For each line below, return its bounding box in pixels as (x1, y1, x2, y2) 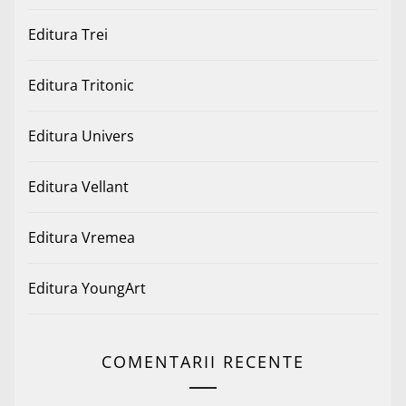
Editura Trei (28, 24, 108, 44)
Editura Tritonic (28, 74, 134, 95)
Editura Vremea (28, 227, 135, 247)
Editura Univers (28, 125, 134, 146)
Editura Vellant (28, 176, 129, 197)
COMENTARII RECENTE (101, 350, 304, 372)
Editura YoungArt (28, 277, 146, 298)
